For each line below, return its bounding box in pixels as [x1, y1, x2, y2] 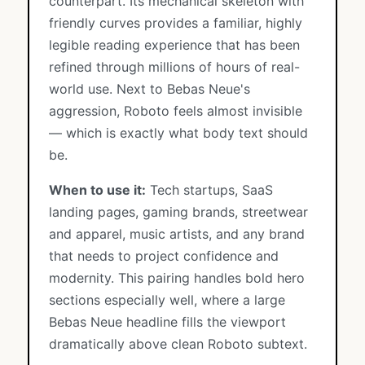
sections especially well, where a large [49, 292, 285, 308]
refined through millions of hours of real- [49, 59, 300, 75]
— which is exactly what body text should [49, 125, 308, 141]
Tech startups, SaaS [146, 182, 273, 198]
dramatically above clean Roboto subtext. [49, 336, 307, 352]
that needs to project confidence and [49, 248, 279, 264]
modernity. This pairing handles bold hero [49, 270, 305, 286]
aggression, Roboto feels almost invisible [49, 103, 302, 119]
